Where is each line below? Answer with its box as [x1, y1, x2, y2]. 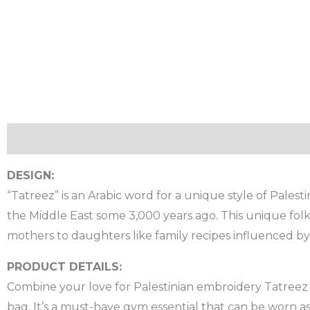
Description [7, 131, 76, 145]
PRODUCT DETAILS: [7, 259, 122, 273]
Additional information [90, 131, 226, 145]
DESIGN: [7, 168, 54, 182]
